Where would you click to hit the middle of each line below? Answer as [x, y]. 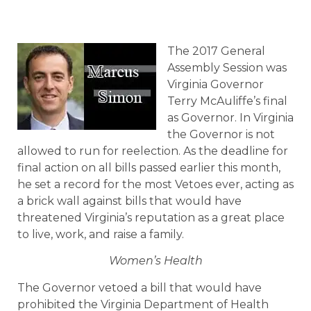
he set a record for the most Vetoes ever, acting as [155, 184]
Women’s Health [155, 261]
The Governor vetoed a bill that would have [140, 287]
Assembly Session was [227, 68]
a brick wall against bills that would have [129, 201]
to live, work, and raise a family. [101, 234]
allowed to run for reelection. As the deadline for [153, 151]
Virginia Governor [216, 84]
